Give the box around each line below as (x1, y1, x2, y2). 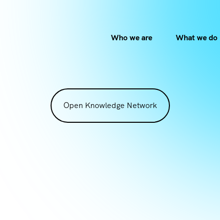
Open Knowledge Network (63, 100, 157, 110)
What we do (176, 32, 218, 43)
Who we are (111, 32, 152, 43)
